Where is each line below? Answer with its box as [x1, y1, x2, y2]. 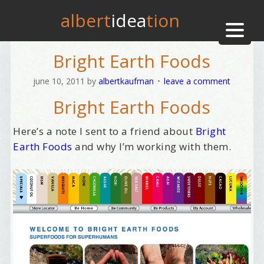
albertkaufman [98, 75, 154, 87]
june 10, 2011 [33, 75, 85, 87]
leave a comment [164, 75, 231, 87]
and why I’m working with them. [72, 140, 232, 153]
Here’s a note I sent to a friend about [13, 124, 196, 138]
